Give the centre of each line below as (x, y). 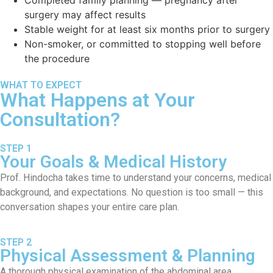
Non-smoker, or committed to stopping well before (143, 44)
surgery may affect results (85, 14)
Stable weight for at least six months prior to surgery (147, 29)
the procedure (57, 58)
